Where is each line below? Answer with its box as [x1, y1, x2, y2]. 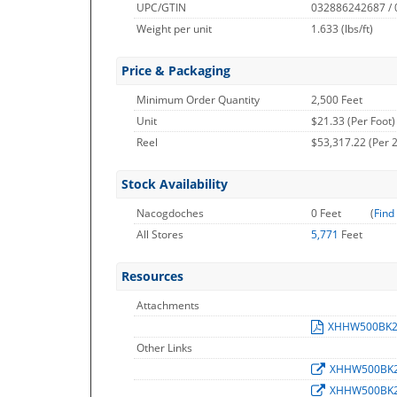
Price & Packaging [121, 62, 230, 79]
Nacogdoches [136, 206, 204, 221]
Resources [121, 268, 183, 284]
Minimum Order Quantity [136, 92, 260, 107]
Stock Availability [121, 175, 228, 192]
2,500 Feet [311, 92, 362, 107]
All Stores [136, 227, 183, 242]
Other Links [136, 340, 192, 355]
